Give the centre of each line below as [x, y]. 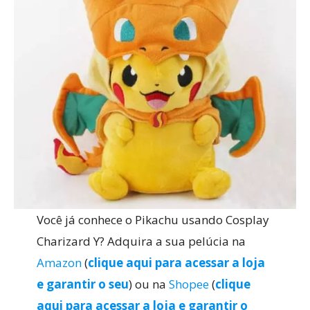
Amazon [59, 263]
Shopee [189, 284]
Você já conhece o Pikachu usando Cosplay [153, 220]
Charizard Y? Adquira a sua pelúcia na [141, 241]
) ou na [148, 284]
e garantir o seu [82, 284]
